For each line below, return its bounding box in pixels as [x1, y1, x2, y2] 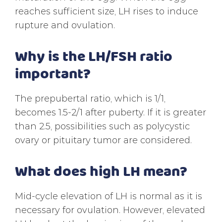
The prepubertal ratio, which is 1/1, [15, 92, 166, 104]
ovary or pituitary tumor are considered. [15, 134, 192, 146]
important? [15, 63, 91, 82]
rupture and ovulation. [15, 19, 115, 31]
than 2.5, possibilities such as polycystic [15, 120, 190, 132]
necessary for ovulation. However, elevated [15, 204, 205, 216]
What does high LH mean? [15, 161, 187, 180]
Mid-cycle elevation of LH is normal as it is [15, 190, 202, 202]
